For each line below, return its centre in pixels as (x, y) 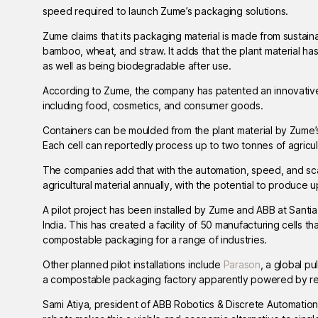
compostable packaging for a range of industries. (155, 239)
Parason (242, 264)
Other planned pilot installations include (133, 264)
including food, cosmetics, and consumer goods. (153, 105)
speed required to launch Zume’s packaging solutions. (165, 11)
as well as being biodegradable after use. (137, 65)
